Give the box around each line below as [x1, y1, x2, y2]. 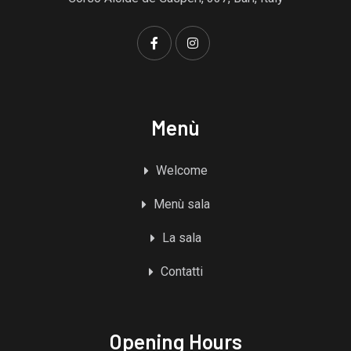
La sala [161, 230, 201, 246]
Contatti [160, 264, 203, 280]
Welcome [155, 163, 208, 179]
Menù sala [153, 197, 210, 212]
